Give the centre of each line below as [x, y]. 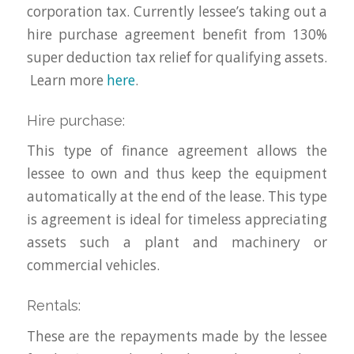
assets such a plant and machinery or [177, 243]
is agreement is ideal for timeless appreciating [177, 220]
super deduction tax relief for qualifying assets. [177, 57]
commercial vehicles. [93, 265]
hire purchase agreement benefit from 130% [177, 34]
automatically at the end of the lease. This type [177, 197]
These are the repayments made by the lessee [177, 336]
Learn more [66, 80]
